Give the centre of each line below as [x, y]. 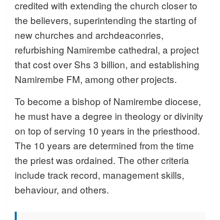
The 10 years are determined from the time [104, 145]
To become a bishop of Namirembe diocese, [108, 101]
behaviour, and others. [62, 190]
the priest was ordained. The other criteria [102, 160]
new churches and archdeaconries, [89, 35]
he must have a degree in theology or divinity [109, 116]
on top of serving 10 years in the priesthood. [107, 131]
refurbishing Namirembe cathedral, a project [107, 50]
